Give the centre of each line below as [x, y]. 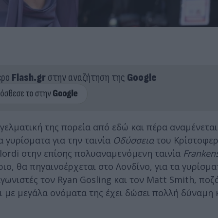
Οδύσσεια [133, 140]
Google [142, 77]
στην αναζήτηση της [86, 77]
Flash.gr [28, 77]
